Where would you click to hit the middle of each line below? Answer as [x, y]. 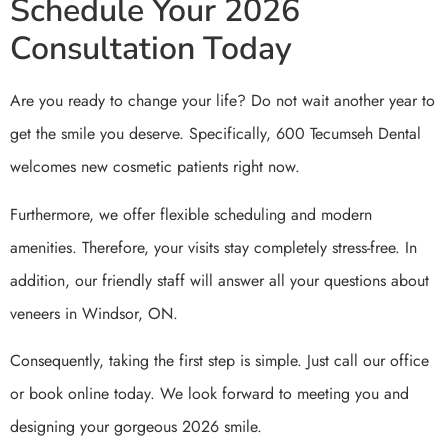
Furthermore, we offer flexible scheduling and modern [191, 214]
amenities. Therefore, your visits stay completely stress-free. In [213, 247]
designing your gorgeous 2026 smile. [136, 426]
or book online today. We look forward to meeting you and [209, 393]
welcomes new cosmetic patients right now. [155, 167]
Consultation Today [151, 49]
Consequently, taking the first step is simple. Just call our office [219, 360]
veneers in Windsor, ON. [94, 313]
